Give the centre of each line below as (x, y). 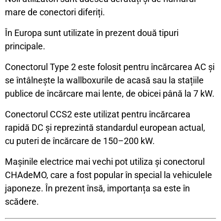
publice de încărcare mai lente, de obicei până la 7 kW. (110, 94)
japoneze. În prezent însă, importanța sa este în (97, 188)
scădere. (22, 202)
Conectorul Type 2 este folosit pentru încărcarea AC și (110, 67)
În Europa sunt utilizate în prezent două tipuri (92, 33)
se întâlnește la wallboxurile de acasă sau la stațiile (104, 80)
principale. (25, 46)
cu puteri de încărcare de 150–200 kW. (80, 141)
